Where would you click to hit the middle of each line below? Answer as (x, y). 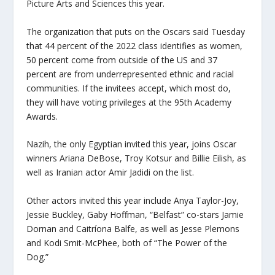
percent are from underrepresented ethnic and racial (130, 74)
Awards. (42, 116)
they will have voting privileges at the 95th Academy (129, 102)
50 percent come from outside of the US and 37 (122, 60)
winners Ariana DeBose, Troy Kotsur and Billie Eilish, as (136, 158)
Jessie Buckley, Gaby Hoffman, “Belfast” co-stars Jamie (135, 214)
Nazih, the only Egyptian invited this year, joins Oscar (131, 144)
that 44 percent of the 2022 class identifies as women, (134, 45)
